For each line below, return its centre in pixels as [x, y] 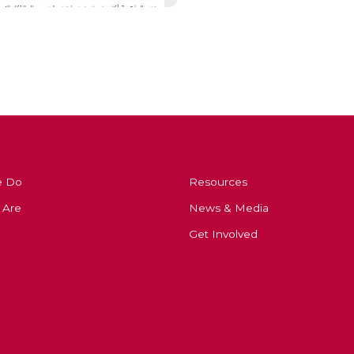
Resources [218, 182]
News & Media [229, 208]
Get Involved [223, 234]
